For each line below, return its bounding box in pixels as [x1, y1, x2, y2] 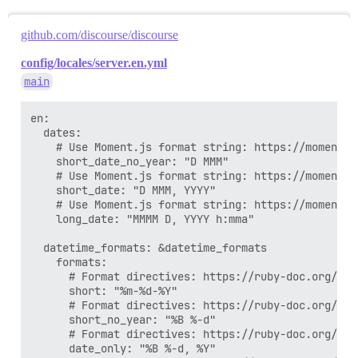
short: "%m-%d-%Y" [30, 284, 177, 298]
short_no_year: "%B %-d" [30, 312, 216, 327]
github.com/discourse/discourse [21, 28, 178, 42]
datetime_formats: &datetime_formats [30, 241, 267, 255]
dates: [30, 125, 82, 140]
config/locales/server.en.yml [21, 56, 167, 70]
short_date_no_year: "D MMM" [30, 154, 229, 169]
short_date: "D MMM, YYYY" [30, 183, 216, 197]
